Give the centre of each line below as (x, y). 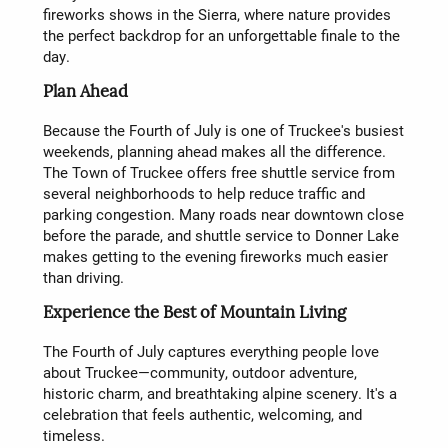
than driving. (83, 277)
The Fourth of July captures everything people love (210, 351)
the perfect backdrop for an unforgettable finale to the (221, 35)
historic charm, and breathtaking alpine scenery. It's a (219, 393)
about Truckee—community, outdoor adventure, (199, 372)
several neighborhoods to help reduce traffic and (203, 193)
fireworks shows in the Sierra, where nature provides (216, 14)
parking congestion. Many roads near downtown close (223, 214)
